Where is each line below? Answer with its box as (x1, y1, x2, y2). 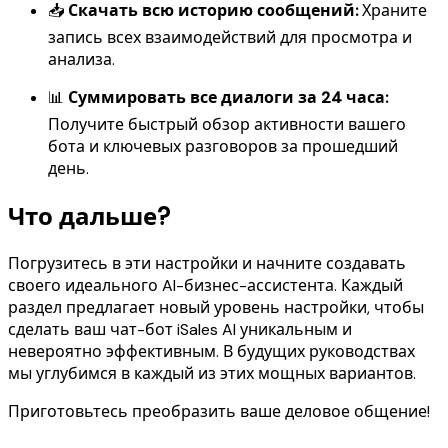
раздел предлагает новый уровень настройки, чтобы (8, 296, 424, 318)
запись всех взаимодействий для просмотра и (48, 26, 412, 48)
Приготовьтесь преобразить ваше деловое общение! (8, 400, 430, 422)
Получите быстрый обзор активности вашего (48, 113, 406, 135)
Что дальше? (8, 200, 170, 232)
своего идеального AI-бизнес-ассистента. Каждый (8, 274, 403, 296)
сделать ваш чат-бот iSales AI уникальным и (8, 318, 352, 340)
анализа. (48, 48, 115, 70)
